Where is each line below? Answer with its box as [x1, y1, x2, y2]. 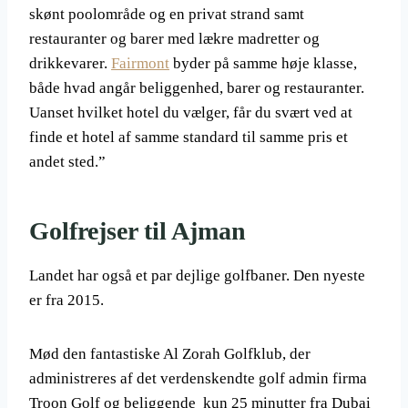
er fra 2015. [29, 291, 104, 309]
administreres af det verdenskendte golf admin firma [29, 370, 367, 387]
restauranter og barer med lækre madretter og [29, 30, 320, 47]
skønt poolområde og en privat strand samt [29, 5, 304, 23]
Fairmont [111, 55, 169, 72]
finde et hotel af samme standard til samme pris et [29, 128, 348, 146]
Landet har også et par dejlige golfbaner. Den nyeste [29, 267, 365, 284]
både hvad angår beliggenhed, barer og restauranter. [29, 79, 364, 97]
